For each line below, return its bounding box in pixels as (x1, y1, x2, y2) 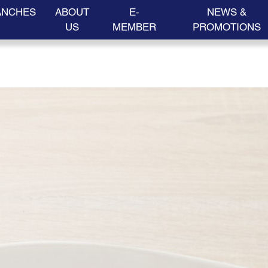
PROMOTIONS (193, 19, 261, 35)
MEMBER (112, 19, 157, 35)
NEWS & (207, 4, 247, 20)
